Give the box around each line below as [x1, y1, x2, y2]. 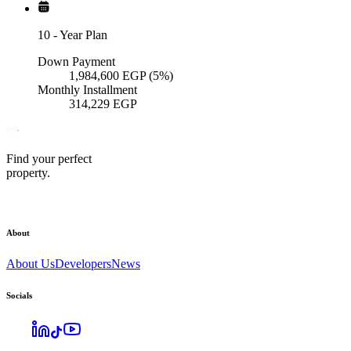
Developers [55, 257, 111, 271]
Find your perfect [6, 152, 92, 166]
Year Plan [60, 28, 107, 42]
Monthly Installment [38, 83, 137, 97]
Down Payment [38, 55, 115, 69]
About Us [6, 257, 55, 271]
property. [6, 166, 50, 180]
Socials [6, 291, 32, 301]
